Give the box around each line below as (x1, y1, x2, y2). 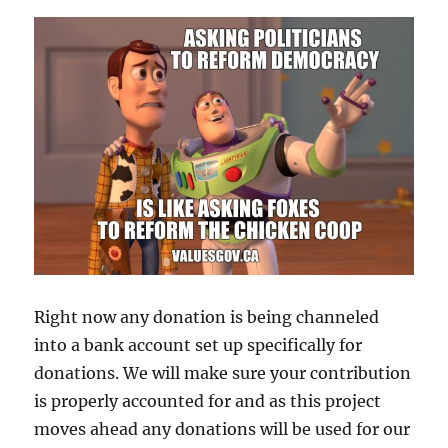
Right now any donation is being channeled (34, 306, 380, 327)
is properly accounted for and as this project (34, 390, 382, 411)
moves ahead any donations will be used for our (34, 418, 411, 439)
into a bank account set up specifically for (34, 334, 363, 355)
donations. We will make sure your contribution (34, 362, 412, 383)
